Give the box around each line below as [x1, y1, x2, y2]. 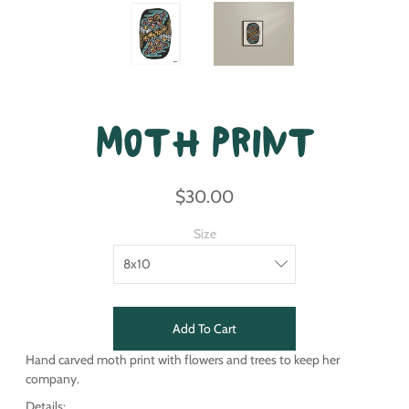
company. [26, 371, 79, 387]
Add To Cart [173, 320, 236, 337]
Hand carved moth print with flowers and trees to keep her [26, 351, 340, 368]
